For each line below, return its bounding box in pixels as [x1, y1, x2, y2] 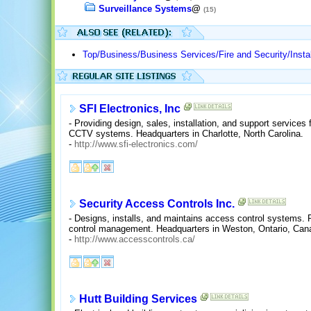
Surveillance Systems [98, 3, 192, 15]
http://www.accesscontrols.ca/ [74, 233, 195, 244]
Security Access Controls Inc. [79, 198, 235, 210]
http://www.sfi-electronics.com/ [74, 138, 198, 149]
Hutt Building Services [79, 293, 197, 305]
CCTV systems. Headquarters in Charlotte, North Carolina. [69, 128, 303, 139]
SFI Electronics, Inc [79, 103, 180, 115]
